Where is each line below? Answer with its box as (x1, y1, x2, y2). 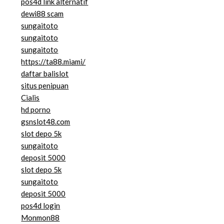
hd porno (21, 105, 51, 114)
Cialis (21, 93, 40, 102)
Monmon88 (21, 213, 60, 222)
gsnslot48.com (21, 117, 70, 126)
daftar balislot (21, 69, 69, 78)
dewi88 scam (21, 9, 64, 18)
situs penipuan (21, 81, 69, 90)
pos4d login (21, 201, 60, 210)
